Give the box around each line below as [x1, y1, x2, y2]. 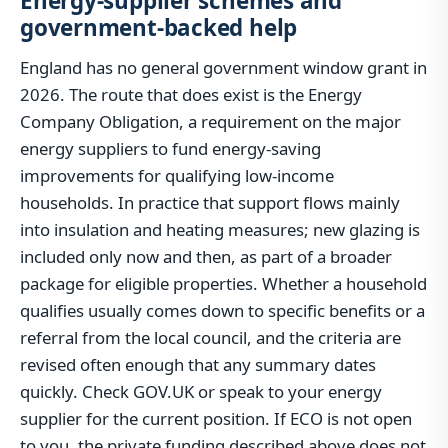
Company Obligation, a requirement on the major [20, 110, 401, 134]
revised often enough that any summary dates [20, 353, 376, 377]
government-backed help [20, 11, 298, 43]
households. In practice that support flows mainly [20, 191, 400, 215]
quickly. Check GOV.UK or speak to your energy [20, 380, 382, 404]
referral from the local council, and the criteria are [20, 326, 401, 350]
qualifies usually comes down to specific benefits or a [20, 299, 425, 323]
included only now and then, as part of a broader [20, 245, 392, 269]
